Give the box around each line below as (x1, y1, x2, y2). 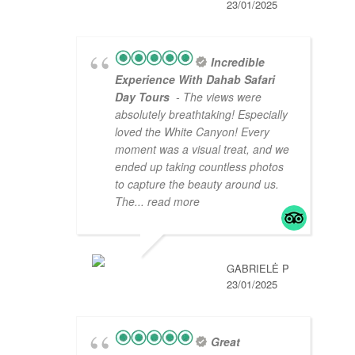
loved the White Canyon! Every (115, 124, 269, 140)
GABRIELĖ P (227, 261, 289, 277)
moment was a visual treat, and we (115, 141, 289, 158)
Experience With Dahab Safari (115, 71, 275, 88)
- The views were (173, 89, 261, 105)
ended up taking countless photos (115, 158, 284, 175)
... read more (135, 193, 200, 210)
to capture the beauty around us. (115, 176, 279, 193)
